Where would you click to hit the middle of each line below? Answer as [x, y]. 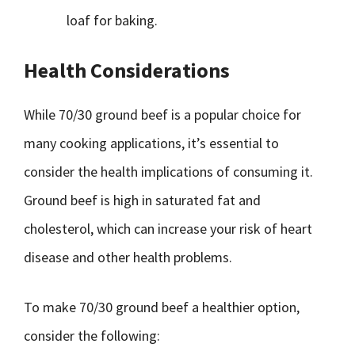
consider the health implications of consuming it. [168, 172]
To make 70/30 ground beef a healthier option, [162, 307]
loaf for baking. [112, 20]
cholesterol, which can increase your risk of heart [168, 229]
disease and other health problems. [128, 257]
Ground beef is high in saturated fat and [142, 200]
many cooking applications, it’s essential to [151, 143]
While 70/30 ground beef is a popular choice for [162, 115]
